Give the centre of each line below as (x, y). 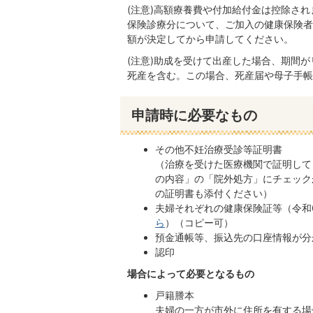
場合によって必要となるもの (191, 274)
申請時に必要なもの (194, 115)
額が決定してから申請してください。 (210, 39)
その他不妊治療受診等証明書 (219, 150)
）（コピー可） (199, 223)
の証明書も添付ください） (214, 194)
